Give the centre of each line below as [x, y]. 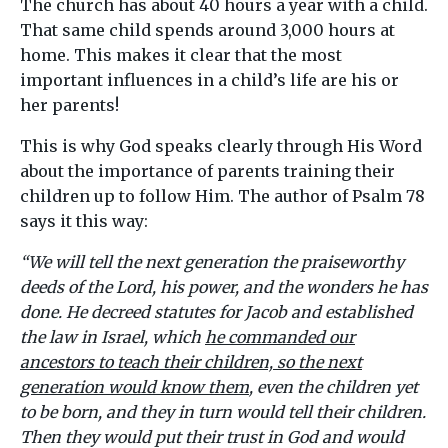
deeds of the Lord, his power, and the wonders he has [224, 287]
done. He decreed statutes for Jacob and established [216, 312]
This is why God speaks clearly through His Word [221, 146]
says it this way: [84, 221]
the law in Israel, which [112, 337]
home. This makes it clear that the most [181, 55]
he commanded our [280, 337]
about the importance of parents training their [207, 171]
